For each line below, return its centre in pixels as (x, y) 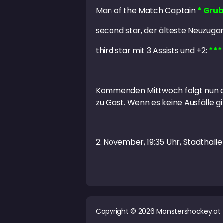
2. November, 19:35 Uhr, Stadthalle (159, 142)
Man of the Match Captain (147, 11)
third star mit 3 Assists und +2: (152, 51)
